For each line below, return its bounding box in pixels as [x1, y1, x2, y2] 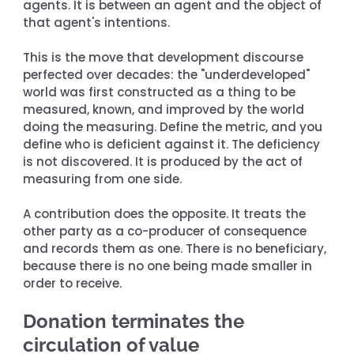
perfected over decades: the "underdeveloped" [23, 66, 314, 83]
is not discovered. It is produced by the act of [23, 153, 307, 170]
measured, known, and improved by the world [23, 100, 308, 118]
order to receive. [23, 274, 122, 292]
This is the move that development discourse [23, 48, 307, 66]
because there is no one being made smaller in [23, 257, 316, 274]
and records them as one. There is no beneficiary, [23, 239, 330, 257]
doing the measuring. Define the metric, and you [23, 118, 326, 135]
